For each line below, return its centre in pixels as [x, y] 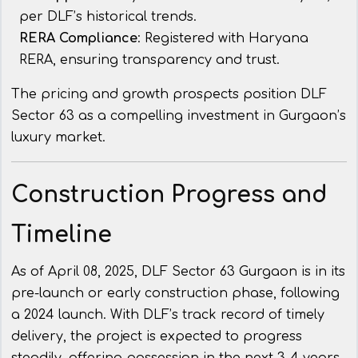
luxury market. [58, 138]
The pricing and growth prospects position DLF [169, 95]
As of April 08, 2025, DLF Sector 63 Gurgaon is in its [178, 272]
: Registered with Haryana [223, 39]
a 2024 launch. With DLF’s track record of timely [168, 315]
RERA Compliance [78, 39]
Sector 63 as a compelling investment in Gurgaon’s [179, 116]
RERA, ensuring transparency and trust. [149, 60]
